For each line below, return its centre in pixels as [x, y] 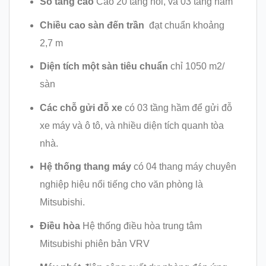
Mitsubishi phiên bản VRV [94, 244]
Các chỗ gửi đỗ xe [82, 107]
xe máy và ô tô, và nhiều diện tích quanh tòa [132, 125]
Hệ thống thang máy [86, 167]
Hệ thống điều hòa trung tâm [142, 226]
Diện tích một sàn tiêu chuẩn [105, 66]
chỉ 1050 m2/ [197, 66]
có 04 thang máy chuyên [185, 167]
